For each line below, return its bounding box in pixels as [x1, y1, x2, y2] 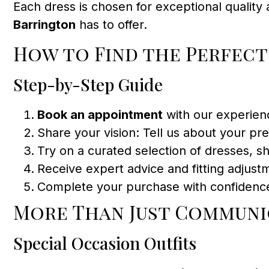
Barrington [13, 17, 76, 32]
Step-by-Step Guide [13, 73, 163, 96]
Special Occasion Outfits [13, 232, 196, 255]
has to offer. [76, 17, 147, 32]
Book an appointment [37, 107, 163, 122]
